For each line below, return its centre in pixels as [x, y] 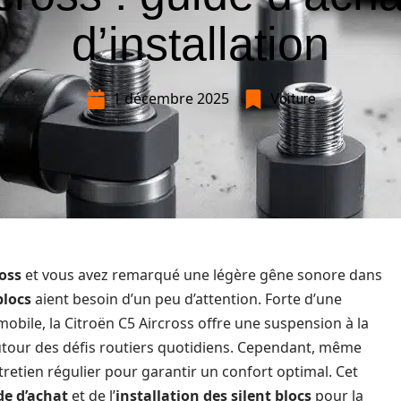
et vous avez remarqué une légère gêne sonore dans [202, 275]
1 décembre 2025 [171, 98]
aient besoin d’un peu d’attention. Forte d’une [187, 299]
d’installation [200, 44]
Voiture [293, 99]
